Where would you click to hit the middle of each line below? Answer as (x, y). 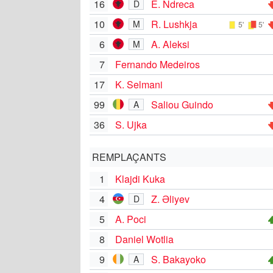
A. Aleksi (170, 44)
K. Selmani (139, 84)
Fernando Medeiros (158, 64)
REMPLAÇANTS (129, 157)
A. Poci (131, 219)
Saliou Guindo (182, 104)
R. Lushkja (174, 24)
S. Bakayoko (179, 259)
